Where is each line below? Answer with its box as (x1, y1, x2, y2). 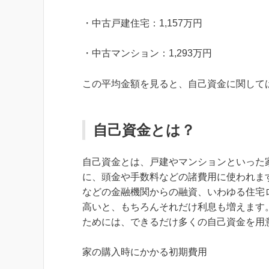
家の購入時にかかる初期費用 (82, 247, 207, 258)
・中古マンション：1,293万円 (82, 48, 212, 59)
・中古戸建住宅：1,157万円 (82, 17, 202, 28)
